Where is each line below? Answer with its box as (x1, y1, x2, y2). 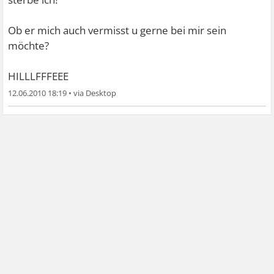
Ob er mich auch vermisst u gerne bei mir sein (8, 23, 227, 37)
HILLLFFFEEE (8, 69, 69, 83)
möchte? (8, 39, 50, 53)
